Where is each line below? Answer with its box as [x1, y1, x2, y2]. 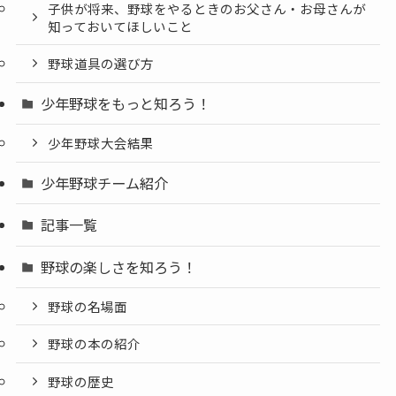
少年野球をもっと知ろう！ [41, 93, 211, 115]
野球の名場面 [48, 296, 128, 316]
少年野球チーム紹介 [41, 172, 169, 194]
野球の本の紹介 [48, 334, 141, 354]
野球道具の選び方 [48, 54, 155, 73]
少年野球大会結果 [48, 133, 155, 153]
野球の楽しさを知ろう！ [41, 255, 197, 278]
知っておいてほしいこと [48, 16, 194, 35]
